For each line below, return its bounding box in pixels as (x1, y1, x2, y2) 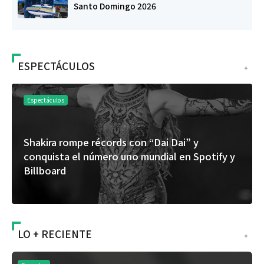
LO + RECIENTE (18, 226, 92, 242)
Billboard (24, 163, 66, 178)
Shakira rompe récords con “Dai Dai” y (24, 135, 199, 150)
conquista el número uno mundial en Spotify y (24, 149, 235, 164)
